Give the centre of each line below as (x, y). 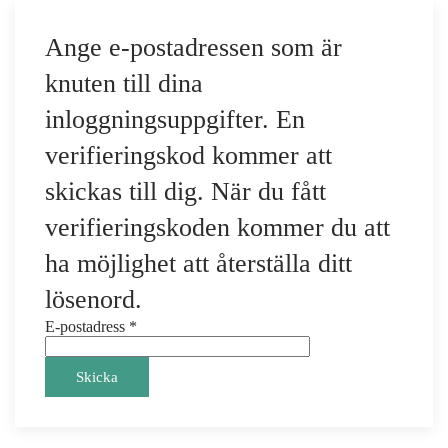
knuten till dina (124, 83)
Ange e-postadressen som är (193, 47)
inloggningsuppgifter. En (175, 119)
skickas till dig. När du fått (185, 191)
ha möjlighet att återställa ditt (198, 263)
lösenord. (93, 299)
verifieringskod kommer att (188, 155)
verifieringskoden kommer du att (217, 227)
